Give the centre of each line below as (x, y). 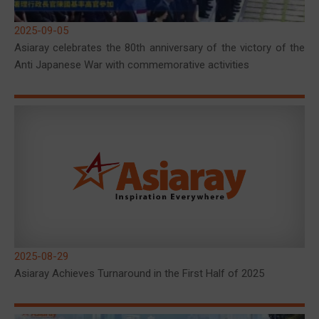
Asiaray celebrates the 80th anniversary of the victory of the (159, 48)
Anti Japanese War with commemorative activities (132, 65)
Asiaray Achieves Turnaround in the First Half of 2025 (139, 273)
